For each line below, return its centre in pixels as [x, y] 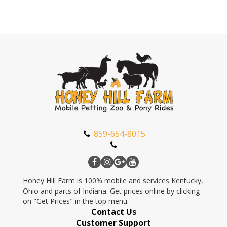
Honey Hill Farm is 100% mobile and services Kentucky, [113, 181]
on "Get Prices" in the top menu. [76, 201]
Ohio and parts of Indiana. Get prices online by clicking [111, 191]
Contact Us [113, 212]
